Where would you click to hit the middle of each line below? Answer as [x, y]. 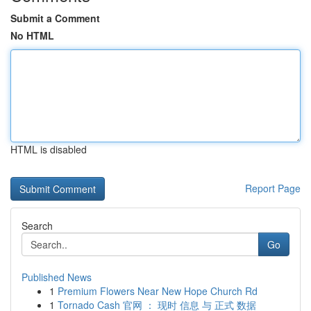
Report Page [273, 188]
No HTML [32, 35]
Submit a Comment [55, 18]
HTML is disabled [49, 149]
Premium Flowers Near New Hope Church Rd [158, 291]
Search [37, 226]
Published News [57, 277]
